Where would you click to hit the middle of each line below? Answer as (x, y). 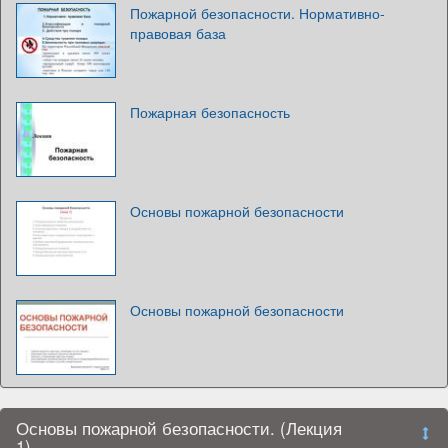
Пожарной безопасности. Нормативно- (257, 12)
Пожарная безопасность (210, 111)
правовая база (178, 32)
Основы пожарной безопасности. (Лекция (179, 427)
